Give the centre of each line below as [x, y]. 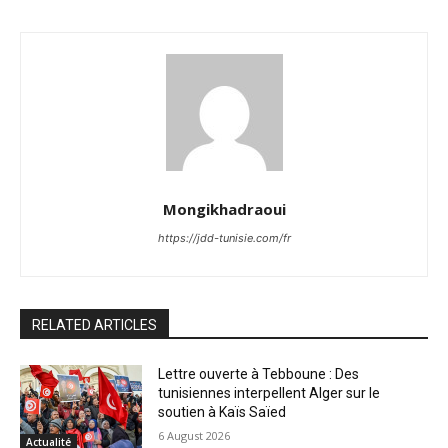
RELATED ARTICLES [94, 325]
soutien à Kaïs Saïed [222, 412]
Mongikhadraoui [224, 209]
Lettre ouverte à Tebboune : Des [259, 374]
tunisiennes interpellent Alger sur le [269, 393]
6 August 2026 [194, 436]
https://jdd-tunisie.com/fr [224, 238]
